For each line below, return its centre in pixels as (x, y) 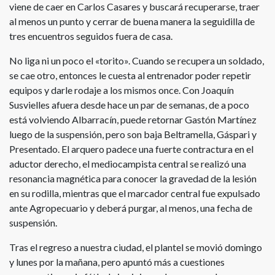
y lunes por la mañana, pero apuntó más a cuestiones (117, 261)
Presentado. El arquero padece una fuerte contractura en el (131, 149)
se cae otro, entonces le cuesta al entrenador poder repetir (130, 75)
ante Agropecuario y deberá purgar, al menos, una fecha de (131, 207)
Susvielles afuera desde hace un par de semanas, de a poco (129, 104)
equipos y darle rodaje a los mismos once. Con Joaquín (122, 90)
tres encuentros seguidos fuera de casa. (91, 36)
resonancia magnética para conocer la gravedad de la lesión (133, 178)
